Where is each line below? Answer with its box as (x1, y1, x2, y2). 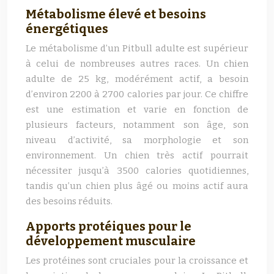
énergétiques (26, 21, 108, 36)
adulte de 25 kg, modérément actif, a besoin (26, 73, 248, 84)
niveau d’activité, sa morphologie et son (26, 135, 248, 146)
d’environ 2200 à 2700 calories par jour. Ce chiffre (26, 89, 248, 100)
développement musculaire (26, 234, 196, 248)
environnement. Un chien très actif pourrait (26, 150, 248, 161)
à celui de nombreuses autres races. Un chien (26, 58, 248, 69)
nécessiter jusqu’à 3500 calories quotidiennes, (26, 165, 248, 176)
